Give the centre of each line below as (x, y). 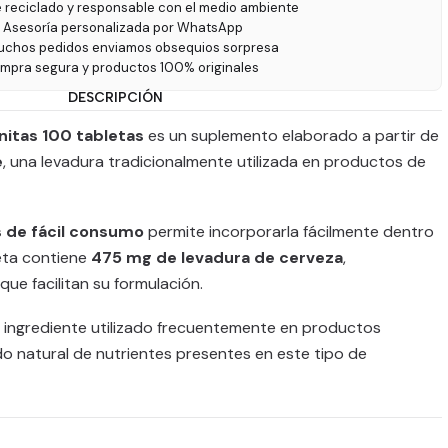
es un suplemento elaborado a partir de (291, 135)
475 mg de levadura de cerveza (217, 257)
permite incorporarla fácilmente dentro (289, 231)
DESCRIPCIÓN (115, 97)
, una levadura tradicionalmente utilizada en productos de (214, 161)
